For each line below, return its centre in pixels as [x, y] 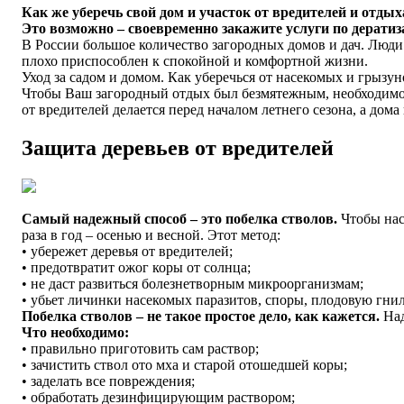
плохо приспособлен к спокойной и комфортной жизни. [195, 61]
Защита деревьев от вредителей [178, 148]
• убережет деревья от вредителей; [127, 252]
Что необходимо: [75, 333]
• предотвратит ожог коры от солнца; [136, 268]
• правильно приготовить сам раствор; [140, 349]
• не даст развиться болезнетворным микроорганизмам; [193, 284]
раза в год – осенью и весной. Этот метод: [151, 235]
